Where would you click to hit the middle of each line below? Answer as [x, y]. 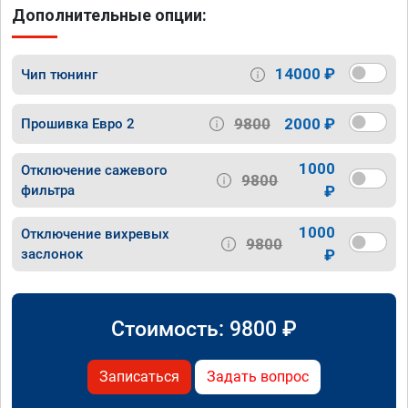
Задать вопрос [258, 377]
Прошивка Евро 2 [78, 124]
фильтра [48, 191]
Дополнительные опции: [109, 15]
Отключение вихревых [95, 235]
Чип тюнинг [59, 74]
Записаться [139, 377]
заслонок [52, 255]
